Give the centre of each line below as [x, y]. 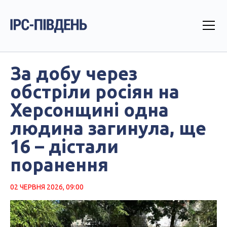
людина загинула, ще [108, 128]
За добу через [74, 73]
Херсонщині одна [89, 110]
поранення [59, 164]
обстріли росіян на [95, 91]
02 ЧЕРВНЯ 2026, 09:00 [47, 187]
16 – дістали [64, 146]
